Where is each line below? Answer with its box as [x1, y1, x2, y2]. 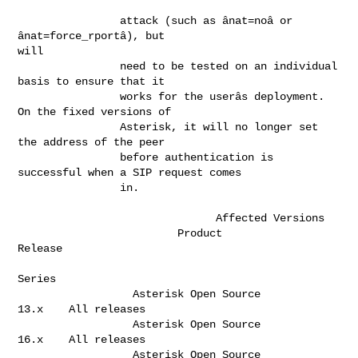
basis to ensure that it [18, 74, 191, 88]
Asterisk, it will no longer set [18, 120, 121, 133]
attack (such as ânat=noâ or [18, 14, 121, 27]
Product [18, 226, 178, 240]
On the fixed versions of [18, 105, 204, 118]
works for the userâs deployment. [18, 89, 121, 103]
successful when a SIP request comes [18, 165, 255, 179]
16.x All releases [18, 332, 159, 346]
